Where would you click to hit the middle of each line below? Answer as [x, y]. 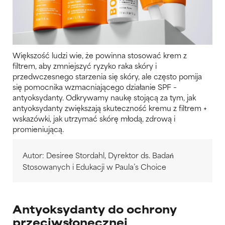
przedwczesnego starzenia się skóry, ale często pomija [107, 76]
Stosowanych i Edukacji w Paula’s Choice [94, 166]
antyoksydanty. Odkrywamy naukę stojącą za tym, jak [104, 97]
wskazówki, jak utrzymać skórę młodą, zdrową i [94, 118]
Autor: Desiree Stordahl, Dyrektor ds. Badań [98, 155]
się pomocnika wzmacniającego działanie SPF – [95, 86]
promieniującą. [38, 129]
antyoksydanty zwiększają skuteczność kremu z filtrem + [110, 107]
